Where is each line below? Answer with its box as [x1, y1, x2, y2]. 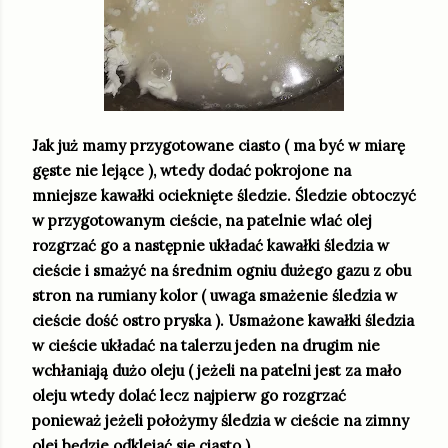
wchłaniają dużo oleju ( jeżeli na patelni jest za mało [32, 360, 401, 380]
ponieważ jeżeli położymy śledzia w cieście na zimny [32, 410, 409, 430]
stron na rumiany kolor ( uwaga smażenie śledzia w [32, 285, 397, 305]
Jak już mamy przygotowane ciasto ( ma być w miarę [32, 135, 405, 155]
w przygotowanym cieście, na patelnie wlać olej [32, 210, 372, 230]
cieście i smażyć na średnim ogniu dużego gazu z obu [32, 260, 411, 280]
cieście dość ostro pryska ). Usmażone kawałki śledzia [32, 310, 414, 330]
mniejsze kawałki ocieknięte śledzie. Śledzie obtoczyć [32, 185, 416, 205]
